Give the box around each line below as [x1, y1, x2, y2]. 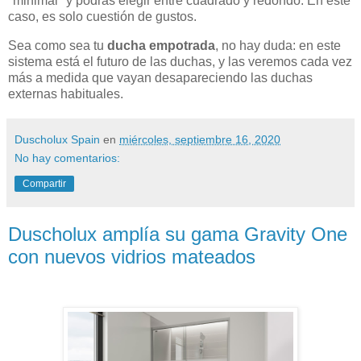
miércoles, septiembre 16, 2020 [119, 133, 280, 147]
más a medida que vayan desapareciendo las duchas [8, 71, 313, 85]
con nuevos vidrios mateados [8, 246, 255, 268]
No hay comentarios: [15, 151, 120, 165]
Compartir [23, 178, 66, 190]
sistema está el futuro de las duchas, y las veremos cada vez [8, 55, 352, 69]
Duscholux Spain [15, 133, 100, 147]
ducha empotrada [104, 39, 215, 53]
